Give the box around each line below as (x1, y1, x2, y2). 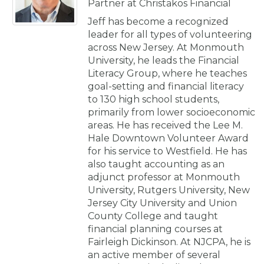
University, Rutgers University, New (88, 184, 250, 196)
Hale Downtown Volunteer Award (88, 132, 249, 144)
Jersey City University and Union (88, 197, 237, 209)
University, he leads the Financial (88, 54, 239, 66)
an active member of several (88, 249, 220, 260)
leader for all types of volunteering (88, 28, 252, 40)
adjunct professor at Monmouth (88, 171, 240, 183)
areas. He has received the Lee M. (88, 119, 243, 131)
